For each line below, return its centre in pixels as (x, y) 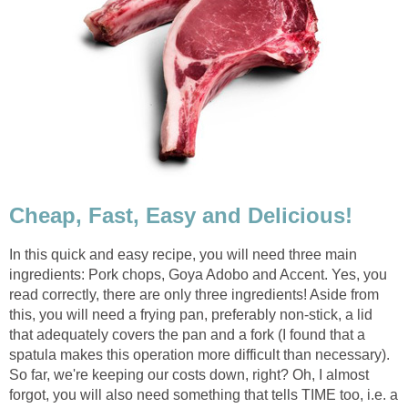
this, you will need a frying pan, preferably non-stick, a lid (191, 314)
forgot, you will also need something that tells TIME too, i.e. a (204, 394)
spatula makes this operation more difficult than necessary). (199, 354)
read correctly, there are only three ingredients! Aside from (194, 294)
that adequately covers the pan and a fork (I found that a (187, 334)
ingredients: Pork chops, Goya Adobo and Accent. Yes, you (198, 274)
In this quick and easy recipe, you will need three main (183, 254)
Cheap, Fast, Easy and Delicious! (181, 216)
